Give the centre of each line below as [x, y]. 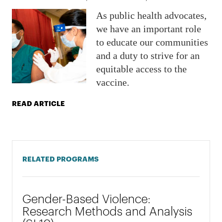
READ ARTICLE [39, 103]
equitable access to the [142, 69]
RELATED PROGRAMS [61, 158]
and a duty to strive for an [148, 55]
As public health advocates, [152, 15]
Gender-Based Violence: [87, 198]
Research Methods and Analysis [108, 210]
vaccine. [113, 82]
